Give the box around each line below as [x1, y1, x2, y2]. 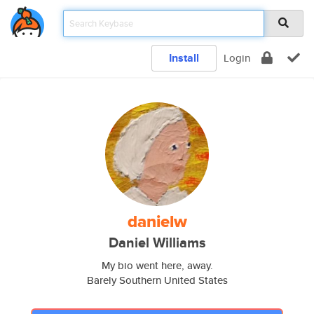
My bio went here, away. [101, 258, 213, 273]
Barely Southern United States [86, 273, 228, 287]
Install [169, 50, 199, 66]
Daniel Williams [108, 233, 206, 253]
